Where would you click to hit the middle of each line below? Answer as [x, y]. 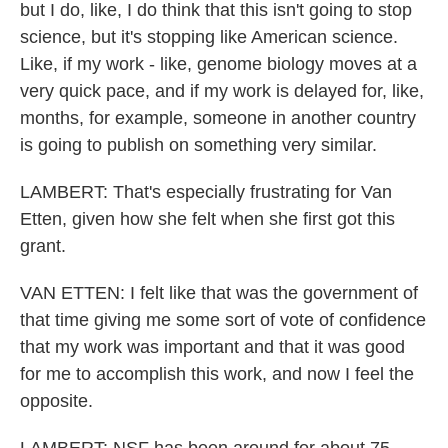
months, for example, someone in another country [218, 118]
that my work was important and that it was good [212, 347]
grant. [43, 246]
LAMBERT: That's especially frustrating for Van [206, 192]
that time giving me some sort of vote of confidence [223, 320]
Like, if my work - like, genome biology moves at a [218, 64]
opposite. [56, 401]
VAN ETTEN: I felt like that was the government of [219, 293]
